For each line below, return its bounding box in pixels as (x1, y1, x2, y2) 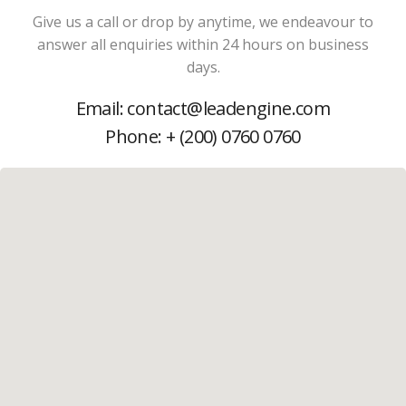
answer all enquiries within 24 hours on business (37, 34, 369, 54)
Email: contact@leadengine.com (75, 96, 331, 121)
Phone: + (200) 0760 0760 (105, 124, 301, 149)
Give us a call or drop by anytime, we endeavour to (33, 12, 373, 32)
